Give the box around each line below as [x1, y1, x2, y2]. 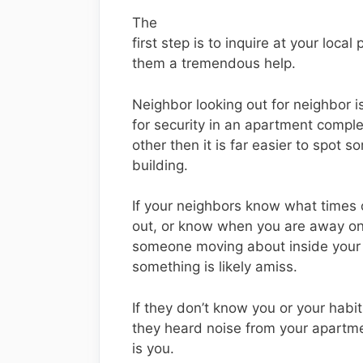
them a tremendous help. [132, 55, 296, 71]
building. [132, 156, 188, 173]
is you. [132, 340, 174, 357]
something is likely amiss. [132, 258, 297, 275]
